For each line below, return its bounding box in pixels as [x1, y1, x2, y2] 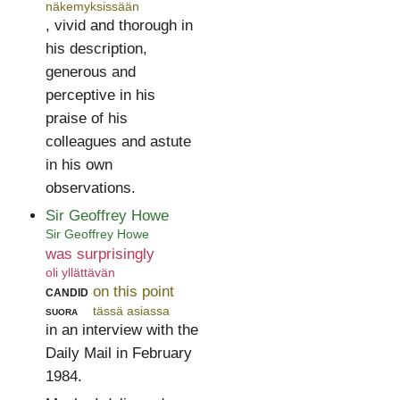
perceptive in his [45, 87, 155, 104]
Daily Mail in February [45, 344, 192, 362]
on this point [92, 283, 174, 301]
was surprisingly [45, 245, 154, 262]
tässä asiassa [92, 303, 170, 318]
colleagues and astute [45, 133, 191, 151]
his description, [45, 40, 147, 58]
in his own [45, 156, 112, 174]
